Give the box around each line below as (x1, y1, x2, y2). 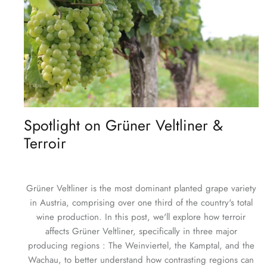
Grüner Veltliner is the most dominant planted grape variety (26, 181, 256, 195)
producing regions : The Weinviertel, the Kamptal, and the (27, 238, 254, 252)
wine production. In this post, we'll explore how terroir (36, 210, 246, 223)
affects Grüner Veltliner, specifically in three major (45, 224, 237, 238)
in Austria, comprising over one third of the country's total (29, 195, 253, 209)
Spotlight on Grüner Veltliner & (24, 114, 223, 136)
